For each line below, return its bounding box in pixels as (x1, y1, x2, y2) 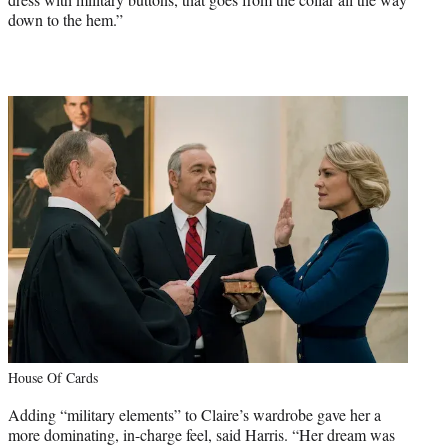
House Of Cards (8, 367, 98, 387)
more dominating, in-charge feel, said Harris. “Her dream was (8, 423, 395, 445)
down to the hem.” (8, 8, 123, 30)
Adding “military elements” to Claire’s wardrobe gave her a (8, 403, 381, 425)
